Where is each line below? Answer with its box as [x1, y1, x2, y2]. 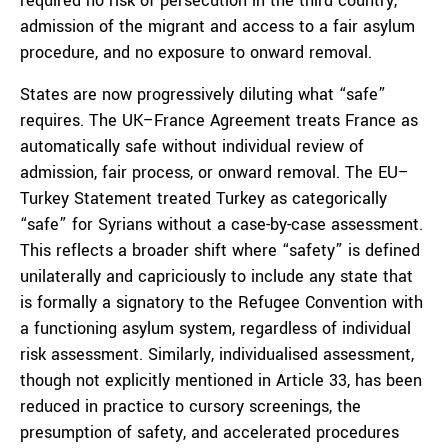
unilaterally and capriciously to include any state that [20, 265, 413, 288]
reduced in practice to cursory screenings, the [20, 395, 361, 418]
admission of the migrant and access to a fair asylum [20, 15, 415, 38]
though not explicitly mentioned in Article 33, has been [20, 369, 422, 392]
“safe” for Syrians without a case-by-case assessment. [20, 213, 423, 236]
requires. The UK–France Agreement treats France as [20, 109, 418, 132]
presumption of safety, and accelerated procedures [20, 421, 399, 444]
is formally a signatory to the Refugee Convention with [20, 291, 423, 314]
